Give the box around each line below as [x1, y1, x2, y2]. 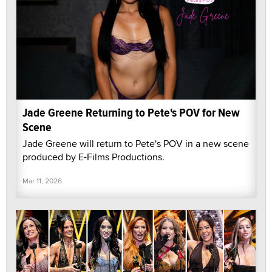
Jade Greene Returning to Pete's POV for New [22, 103, 240, 121]
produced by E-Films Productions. [22, 149, 165, 164]
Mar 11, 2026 [22, 175, 62, 186]
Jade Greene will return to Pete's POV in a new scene [22, 136, 249, 151]
